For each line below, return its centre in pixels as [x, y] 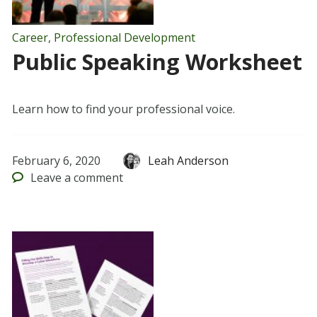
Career [30, 38]
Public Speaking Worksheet [157, 62]
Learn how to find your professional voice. [123, 109]
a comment [93, 178]
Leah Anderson [189, 161]
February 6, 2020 [56, 161]
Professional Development [124, 38]
